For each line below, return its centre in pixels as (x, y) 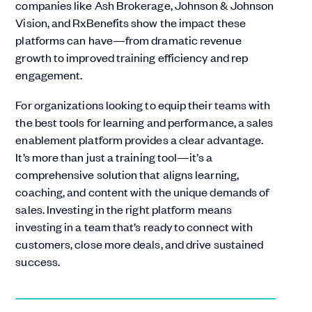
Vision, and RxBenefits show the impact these (131, 22)
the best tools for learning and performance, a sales (145, 122)
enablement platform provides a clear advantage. (140, 139)
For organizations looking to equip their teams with (143, 104)
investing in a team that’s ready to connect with (134, 226)
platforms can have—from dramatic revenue (128, 39)
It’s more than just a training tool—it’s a (114, 156)
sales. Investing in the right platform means (124, 209)
